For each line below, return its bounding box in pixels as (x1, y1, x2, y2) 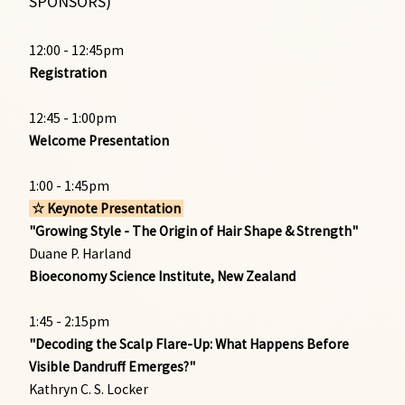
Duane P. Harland (29, 244, 132, 262)
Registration (29, 63, 108, 81)
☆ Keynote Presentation (29, 199, 184, 217)
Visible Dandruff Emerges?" (29, 357, 196, 375)
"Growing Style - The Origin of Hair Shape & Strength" (29, 221, 359, 240)
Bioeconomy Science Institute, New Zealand (29, 267, 297, 285)
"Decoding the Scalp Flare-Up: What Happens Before (29, 334, 350, 353)
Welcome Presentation (29, 131, 170, 149)
